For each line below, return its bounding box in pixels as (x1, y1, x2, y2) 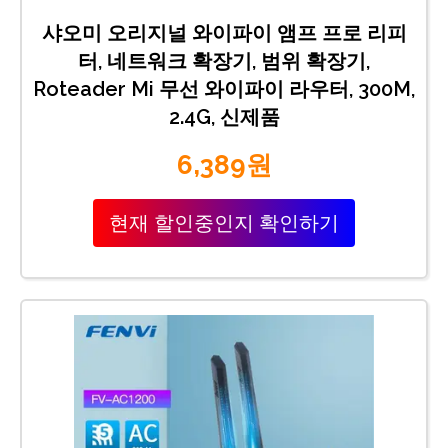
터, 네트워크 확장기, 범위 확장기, (78, 48, 370, 73)
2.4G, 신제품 (168, 104, 280, 129)
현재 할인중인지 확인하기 (109, 210, 339, 235)
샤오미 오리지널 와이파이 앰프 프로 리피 (41, 20, 407, 45)
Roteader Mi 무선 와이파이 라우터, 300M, (33, 76, 415, 101)
